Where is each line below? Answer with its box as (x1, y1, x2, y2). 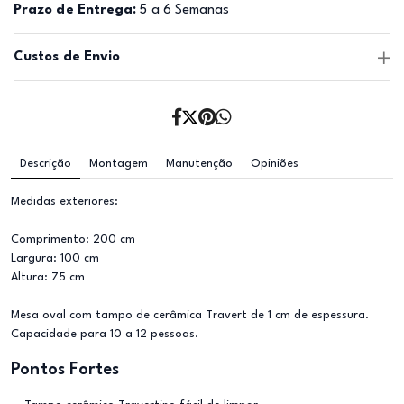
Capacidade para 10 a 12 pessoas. (11, 328, 198, 340)
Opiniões (251, 158, 298, 170)
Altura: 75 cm (11, 271, 85, 283)
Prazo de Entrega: (14, 4, 137, 17)
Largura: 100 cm (11, 252, 99, 264)
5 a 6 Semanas (136, 4, 230, 17)
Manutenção (166, 158, 233, 170)
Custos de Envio (14, 50, 121, 64)
